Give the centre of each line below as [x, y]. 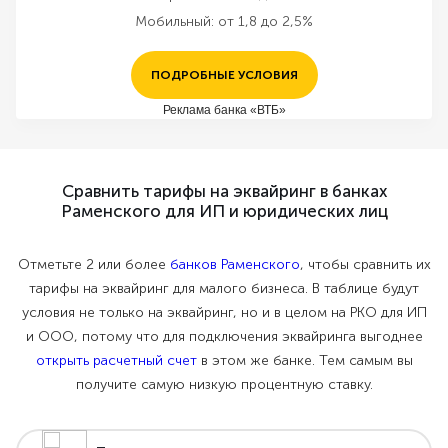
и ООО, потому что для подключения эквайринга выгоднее [224, 336]
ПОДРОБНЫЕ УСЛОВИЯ [224, 75]
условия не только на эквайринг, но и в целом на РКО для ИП [224, 312]
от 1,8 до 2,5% [265, 21]
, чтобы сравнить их [365, 264]
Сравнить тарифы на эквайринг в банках [224, 191]
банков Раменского [234, 264]
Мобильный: [174, 21]
